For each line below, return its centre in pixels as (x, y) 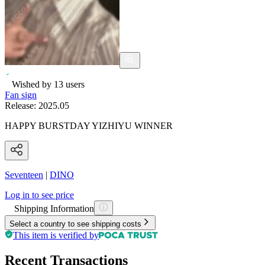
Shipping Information (54, 208)
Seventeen (24, 174)
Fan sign (21, 95)
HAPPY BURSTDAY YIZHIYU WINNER (89, 125)
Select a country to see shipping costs (75, 224)
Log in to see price (39, 195)
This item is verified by (56, 235)
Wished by (33, 84)
